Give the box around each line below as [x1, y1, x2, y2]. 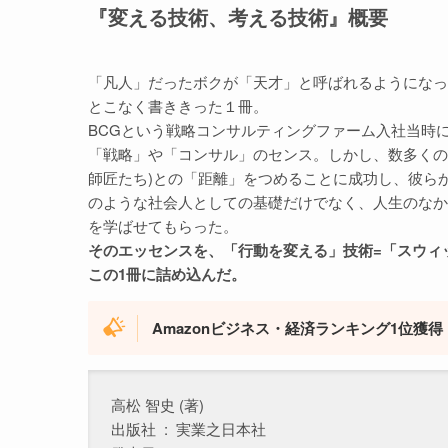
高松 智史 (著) [110, 393, 204, 415]
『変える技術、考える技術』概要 [88, 3, 388, 32]
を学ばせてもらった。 [88, 215, 238, 237]
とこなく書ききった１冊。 [88, 95, 268, 117]
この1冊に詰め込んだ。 [88, 263, 246, 286]
